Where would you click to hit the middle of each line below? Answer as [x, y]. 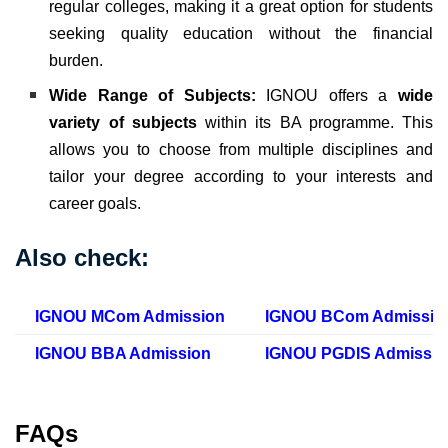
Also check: [82, 257]
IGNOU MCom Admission [130, 316]
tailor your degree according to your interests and [241, 176]
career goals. [95, 203]
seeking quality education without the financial [241, 33]
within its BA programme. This [315, 122]
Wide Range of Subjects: [158, 95]
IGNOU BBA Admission [123, 353]
